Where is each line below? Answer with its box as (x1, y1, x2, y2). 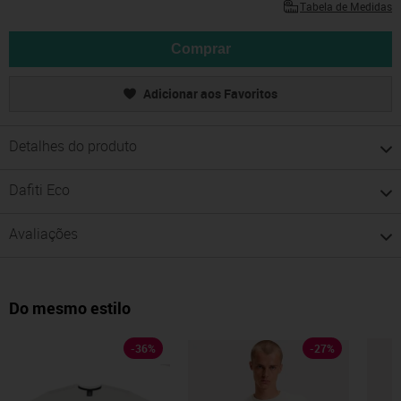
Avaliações (9, 224, 78, 244)
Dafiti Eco (9, 180, 70, 200)
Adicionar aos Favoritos (143, 85, 277, 103)
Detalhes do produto (9, 136, 137, 157)
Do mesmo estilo (9, 297, 131, 320)
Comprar (170, 41, 231, 57)
